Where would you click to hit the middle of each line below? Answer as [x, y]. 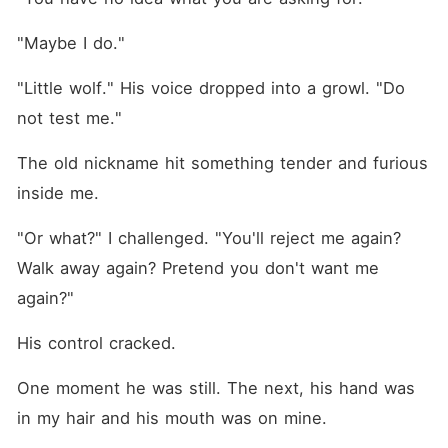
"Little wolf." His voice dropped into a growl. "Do [210, 88]
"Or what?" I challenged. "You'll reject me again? [208, 238]
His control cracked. [96, 343]
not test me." [69, 118]
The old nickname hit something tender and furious [222, 163]
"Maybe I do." [70, 43]
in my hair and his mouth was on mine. [171, 418]
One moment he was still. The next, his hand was [215, 388]
